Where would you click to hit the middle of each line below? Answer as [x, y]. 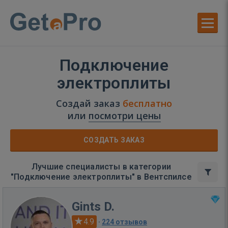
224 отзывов [124, 222]
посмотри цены [124, 116]
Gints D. [93, 207]
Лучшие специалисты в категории [101, 167]
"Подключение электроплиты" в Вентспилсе [101, 177]
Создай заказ [89, 103]
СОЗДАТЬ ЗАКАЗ [114, 140]
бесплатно [147, 103]
